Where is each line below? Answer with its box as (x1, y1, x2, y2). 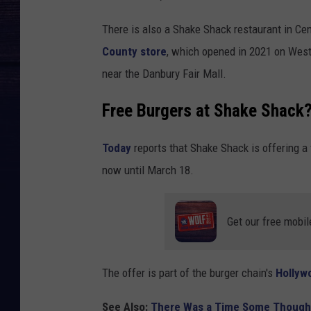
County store (102, 44, 167, 59)
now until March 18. (102, 162, 194, 177)
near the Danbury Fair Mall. (102, 67, 226, 81)
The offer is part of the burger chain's (102, 265, 276, 280)
